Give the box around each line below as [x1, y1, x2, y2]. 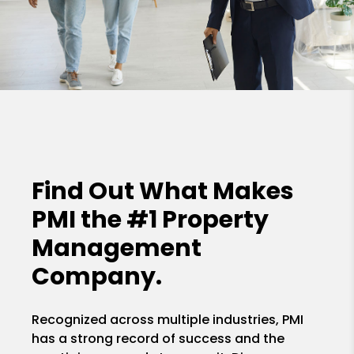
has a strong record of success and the [32, 329, 285, 348]
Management [32, 231, 202, 265]
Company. [32, 259, 163, 293]
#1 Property [126, 202, 269, 236]
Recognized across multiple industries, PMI [32, 310, 304, 329]
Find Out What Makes [32, 174, 295, 208]
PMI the [32, 202, 127, 236]
